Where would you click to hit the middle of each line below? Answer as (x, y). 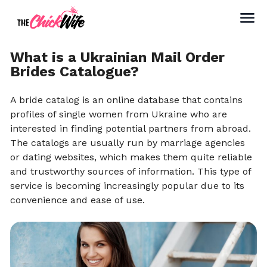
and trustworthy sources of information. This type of (131, 171)
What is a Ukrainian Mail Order (117, 57)
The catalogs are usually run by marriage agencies (128, 143)
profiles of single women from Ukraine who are (119, 114)
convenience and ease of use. (77, 200)
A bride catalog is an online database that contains (126, 100)
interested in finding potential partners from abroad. (131, 128)
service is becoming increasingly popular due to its (127, 186)
